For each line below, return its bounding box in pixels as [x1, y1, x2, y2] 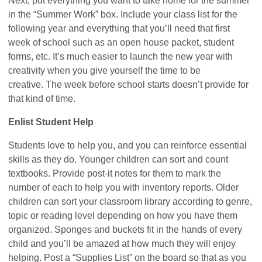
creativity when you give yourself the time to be [8, 65, 201, 75]
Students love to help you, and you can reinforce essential [8, 140, 247, 150]
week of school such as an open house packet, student [8, 37, 235, 47]
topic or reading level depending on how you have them [8, 210, 238, 220]
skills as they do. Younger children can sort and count [8, 154, 229, 164]
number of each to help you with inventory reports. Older [8, 182, 239, 192]
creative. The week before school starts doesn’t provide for [8, 79, 249, 89]
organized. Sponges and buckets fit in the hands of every [8, 224, 243, 235]
